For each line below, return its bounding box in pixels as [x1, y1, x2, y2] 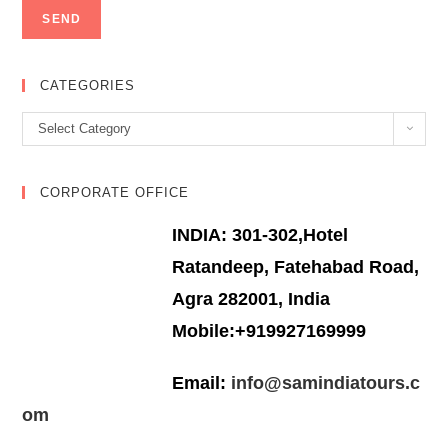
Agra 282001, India [172, 288, 331, 309]
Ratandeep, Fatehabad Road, [172, 256, 420, 277]
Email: [172, 372, 227, 393]
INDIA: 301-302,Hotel [172, 224, 349, 245]
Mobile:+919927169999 [172, 320, 367, 341]
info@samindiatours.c [226, 372, 421, 393]
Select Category [38, 120, 132, 136]
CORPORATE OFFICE [40, 184, 190, 200]
